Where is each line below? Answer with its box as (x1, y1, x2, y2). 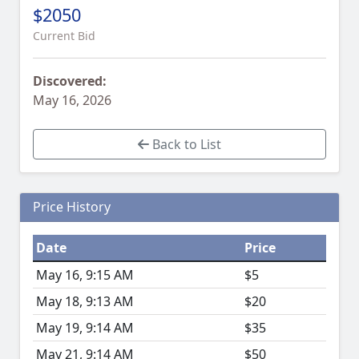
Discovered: (33, 72, 107, 91)
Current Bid (33, 28, 95, 44)
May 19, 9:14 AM (36, 319, 134, 337)
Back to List (149, 135, 221, 154)
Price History (33, 198, 111, 216)
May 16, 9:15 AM (36, 266, 134, 284)
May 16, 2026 (33, 91, 111, 110)
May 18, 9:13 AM (36, 292, 134, 311)
